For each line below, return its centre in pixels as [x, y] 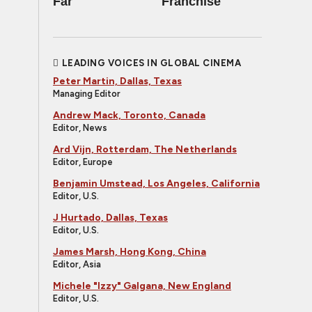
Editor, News [80, 128]
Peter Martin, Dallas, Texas [117, 81]
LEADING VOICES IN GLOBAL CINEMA [151, 63]
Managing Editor [87, 94]
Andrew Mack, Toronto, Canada [129, 115]
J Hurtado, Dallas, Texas [110, 218]
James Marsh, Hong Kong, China [130, 252]
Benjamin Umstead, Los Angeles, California [156, 184]
